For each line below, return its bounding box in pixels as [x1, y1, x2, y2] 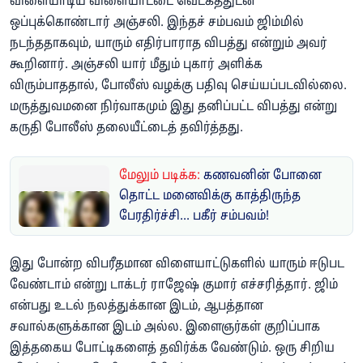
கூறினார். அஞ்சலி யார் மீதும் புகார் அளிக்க [10, 57, 263, 73]
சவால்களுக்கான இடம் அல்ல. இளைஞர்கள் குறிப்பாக [10, 319, 320, 335]
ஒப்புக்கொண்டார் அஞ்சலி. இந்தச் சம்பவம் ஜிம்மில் [10, 15, 304, 31]
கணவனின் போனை [203, 168, 322, 184]
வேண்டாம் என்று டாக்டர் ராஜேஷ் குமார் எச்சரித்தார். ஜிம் [10, 277, 338, 293]
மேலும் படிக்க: [119, 168, 203, 184]
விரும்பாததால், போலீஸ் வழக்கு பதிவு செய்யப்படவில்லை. [10, 78, 347, 94]
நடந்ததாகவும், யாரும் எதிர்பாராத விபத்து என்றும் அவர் [10, 36, 327, 52]
